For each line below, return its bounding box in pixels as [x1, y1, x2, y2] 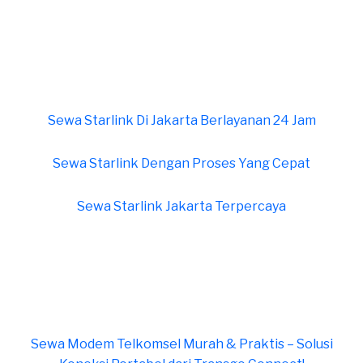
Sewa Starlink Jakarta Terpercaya [77, 199, 286, 215]
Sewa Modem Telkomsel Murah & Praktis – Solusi [30, 336, 333, 352]
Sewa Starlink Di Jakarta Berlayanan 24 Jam [47, 113, 316, 129]
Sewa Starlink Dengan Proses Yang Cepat [53, 156, 310, 172]
